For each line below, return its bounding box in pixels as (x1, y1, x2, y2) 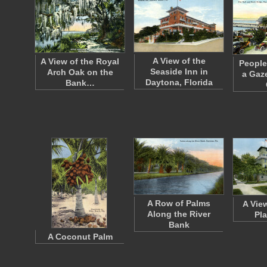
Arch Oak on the (46, 67, 113, 77)
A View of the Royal (41, 57, 119, 66)
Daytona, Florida (145, 77, 213, 87)
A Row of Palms (147, 198, 210, 208)
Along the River (147, 209, 210, 219)
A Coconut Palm (47, 232, 113, 241)
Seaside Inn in (150, 67, 208, 76)
